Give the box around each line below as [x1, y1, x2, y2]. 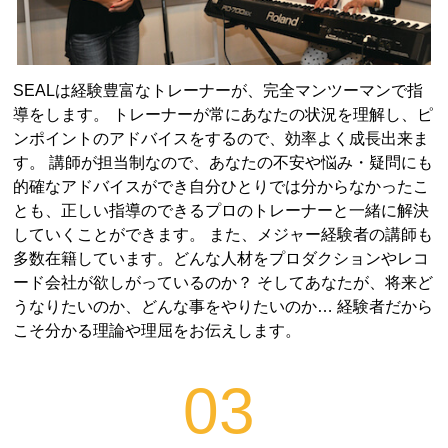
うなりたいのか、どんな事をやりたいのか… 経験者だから [13, 297, 434, 315]
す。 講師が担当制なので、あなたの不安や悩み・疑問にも [13, 153, 434, 171]
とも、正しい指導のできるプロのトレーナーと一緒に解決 [13, 201, 430, 219]
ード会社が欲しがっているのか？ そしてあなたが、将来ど [13, 273, 434, 291]
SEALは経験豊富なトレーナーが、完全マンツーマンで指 [13, 81, 424, 99]
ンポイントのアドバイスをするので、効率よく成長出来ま [13, 129, 430, 147]
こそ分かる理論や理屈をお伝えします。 [13, 321, 302, 339]
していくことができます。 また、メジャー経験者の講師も [13, 225, 434, 243]
